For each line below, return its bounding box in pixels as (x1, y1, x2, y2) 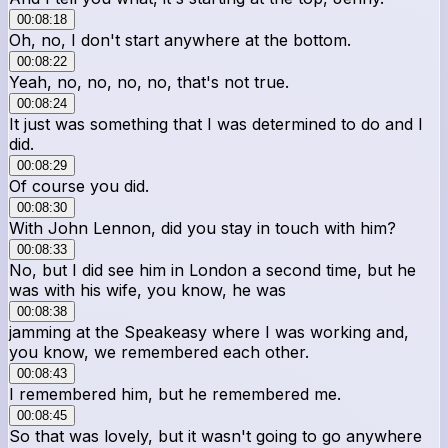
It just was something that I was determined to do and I (9, 113, 423, 134)
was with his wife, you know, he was (9, 279, 286, 300)
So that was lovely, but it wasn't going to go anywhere (9, 425, 422, 446)
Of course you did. (9, 175, 149, 196)
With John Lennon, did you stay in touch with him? (9, 217, 396, 238)
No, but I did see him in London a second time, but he (9, 259, 416, 280)
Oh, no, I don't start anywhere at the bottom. (9, 29, 351, 50)
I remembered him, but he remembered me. (9, 383, 341, 404)
